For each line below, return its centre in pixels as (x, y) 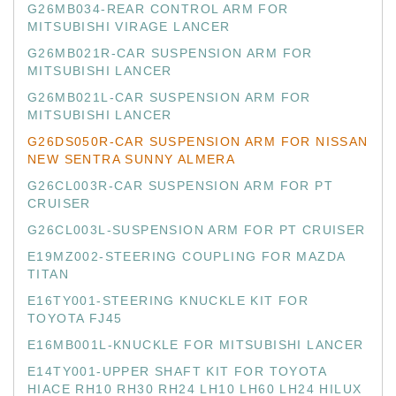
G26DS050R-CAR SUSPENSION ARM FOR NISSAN (198, 141)
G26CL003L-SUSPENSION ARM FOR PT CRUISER (197, 230)
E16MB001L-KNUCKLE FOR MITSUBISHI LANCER (196, 345)
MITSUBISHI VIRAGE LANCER (129, 27)
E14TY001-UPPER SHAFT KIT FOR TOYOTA (177, 371)
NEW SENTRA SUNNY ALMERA (132, 159)
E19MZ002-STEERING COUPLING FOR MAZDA (187, 256)
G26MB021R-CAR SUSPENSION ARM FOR (170, 53)
